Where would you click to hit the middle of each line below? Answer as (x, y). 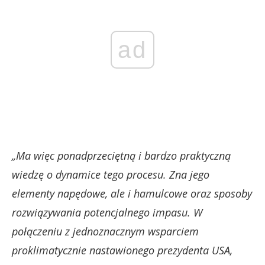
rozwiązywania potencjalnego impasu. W (107, 212)
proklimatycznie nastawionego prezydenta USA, (122, 250)
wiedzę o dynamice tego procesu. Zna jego (111, 174)
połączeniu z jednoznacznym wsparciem (105, 231)
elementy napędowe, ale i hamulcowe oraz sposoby (132, 193)
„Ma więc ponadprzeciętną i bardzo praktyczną (121, 155)
